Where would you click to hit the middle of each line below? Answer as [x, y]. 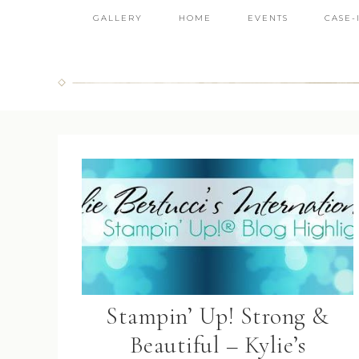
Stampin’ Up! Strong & [218, 316]
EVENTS [268, 18]
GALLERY [117, 18]
